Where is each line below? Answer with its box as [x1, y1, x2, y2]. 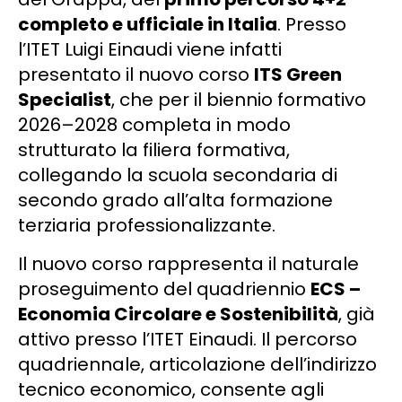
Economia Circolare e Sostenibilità [18, 301, 338, 327]
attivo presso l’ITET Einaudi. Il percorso [18, 326, 357, 352]
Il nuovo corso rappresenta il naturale [18, 250, 359, 276]
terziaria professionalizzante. [18, 212, 275, 238]
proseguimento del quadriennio [18, 275, 310, 301]
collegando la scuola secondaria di [18, 162, 337, 188]
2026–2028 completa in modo [18, 111, 291, 137]
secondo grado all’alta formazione [18, 187, 333, 213]
